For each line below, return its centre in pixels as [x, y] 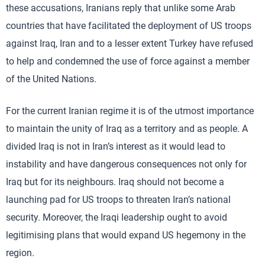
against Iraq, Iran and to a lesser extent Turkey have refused [130, 43]
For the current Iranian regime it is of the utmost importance [130, 111]
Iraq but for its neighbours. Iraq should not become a [115, 182]
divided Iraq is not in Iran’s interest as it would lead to [116, 146]
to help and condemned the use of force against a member [128, 61]
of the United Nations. [51, 79]
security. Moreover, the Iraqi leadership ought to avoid [117, 217]
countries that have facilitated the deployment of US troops [129, 25]
